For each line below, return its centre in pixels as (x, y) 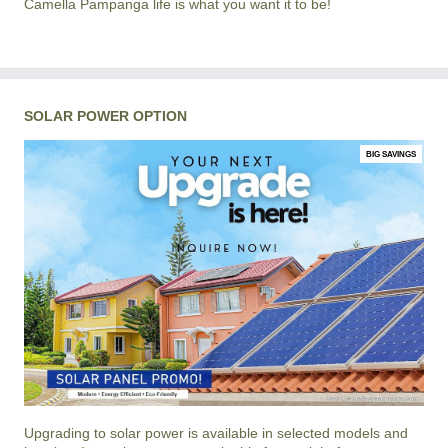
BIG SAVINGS (391, 154)
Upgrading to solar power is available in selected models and (216, 433)
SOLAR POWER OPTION (105, 116)
